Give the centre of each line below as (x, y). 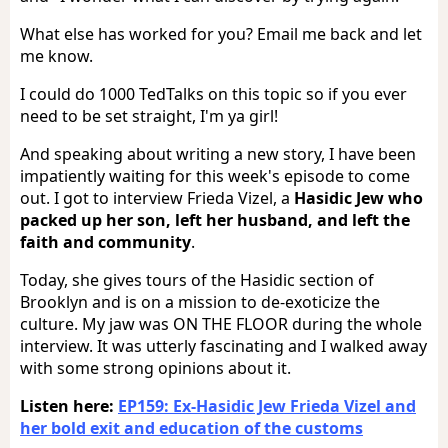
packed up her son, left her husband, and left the (215, 219)
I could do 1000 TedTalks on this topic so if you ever (213, 93)
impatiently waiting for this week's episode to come (215, 175)
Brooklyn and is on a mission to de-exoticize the (200, 301)
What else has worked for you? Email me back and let (221, 33)
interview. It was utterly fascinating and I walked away (223, 345)
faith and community (105, 241)
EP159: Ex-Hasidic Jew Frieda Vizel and (267, 405)
